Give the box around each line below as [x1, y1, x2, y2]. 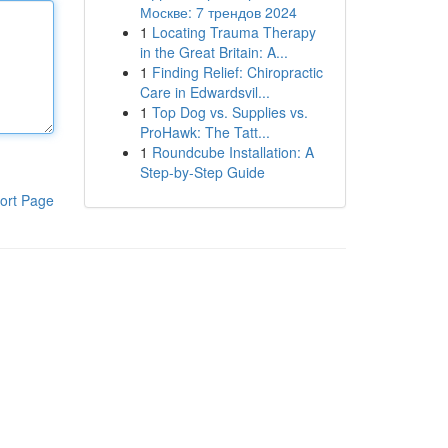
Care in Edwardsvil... [139, 82, 270, 102]
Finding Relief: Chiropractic [151, 62, 323, 82]
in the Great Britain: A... [139, 42, 288, 62]
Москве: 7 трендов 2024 [139, 2, 297, 22]
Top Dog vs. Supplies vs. [151, 102, 308, 122]
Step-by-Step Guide [139, 162, 265, 182]
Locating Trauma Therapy [151, 22, 316, 42]
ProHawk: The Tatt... [139, 122, 270, 142]
